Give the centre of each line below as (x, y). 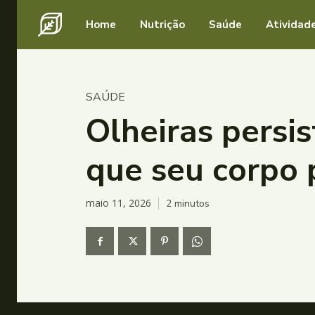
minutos (191, 203)
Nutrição (162, 25)
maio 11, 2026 (118, 203)
